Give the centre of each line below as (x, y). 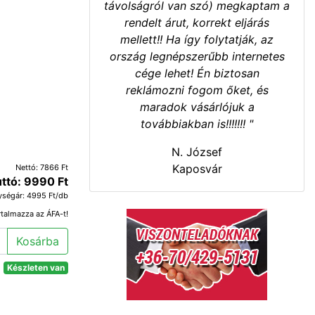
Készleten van (36, 267)
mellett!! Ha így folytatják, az (197, 39)
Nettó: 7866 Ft (42, 167)
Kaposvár (197, 169)
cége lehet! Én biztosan (197, 73)
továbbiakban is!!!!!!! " (197, 124)
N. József (197, 152)
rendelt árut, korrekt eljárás (197, 22)
